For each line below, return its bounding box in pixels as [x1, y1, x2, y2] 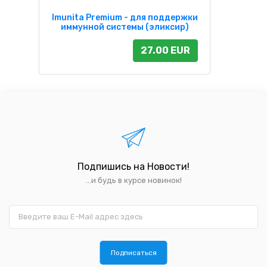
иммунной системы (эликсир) [60, 21, 189, 32]
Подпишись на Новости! [77, 161, 190, 173]
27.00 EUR [141, 44, 190, 56]
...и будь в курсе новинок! [85, 176, 182, 185]
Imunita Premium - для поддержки [51, 12, 198, 23]
